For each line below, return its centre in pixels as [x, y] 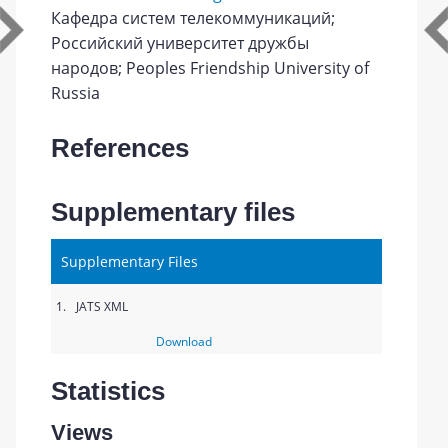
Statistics [108, 391]
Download [183, 341]
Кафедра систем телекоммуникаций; [193, 18]
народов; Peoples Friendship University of [210, 68]
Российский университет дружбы [180, 43]
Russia [76, 93]
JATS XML [102, 306]
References [120, 148]
